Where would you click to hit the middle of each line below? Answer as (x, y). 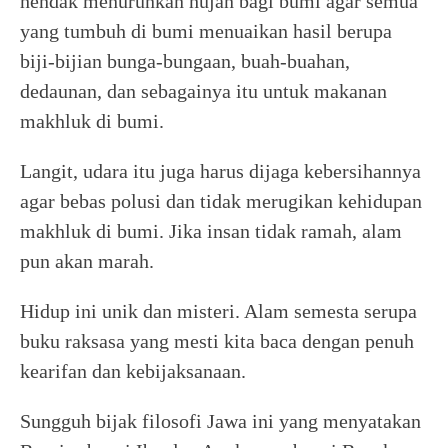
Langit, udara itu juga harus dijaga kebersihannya (220, 170)
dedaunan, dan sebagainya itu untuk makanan (203, 90)
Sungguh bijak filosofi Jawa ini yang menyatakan (220, 420)
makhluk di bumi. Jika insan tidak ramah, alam (211, 230)
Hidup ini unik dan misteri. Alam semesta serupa (218, 310)
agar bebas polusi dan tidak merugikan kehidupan (221, 200)
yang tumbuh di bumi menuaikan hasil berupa (206, 30)
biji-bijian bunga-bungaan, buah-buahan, (185, 60)
